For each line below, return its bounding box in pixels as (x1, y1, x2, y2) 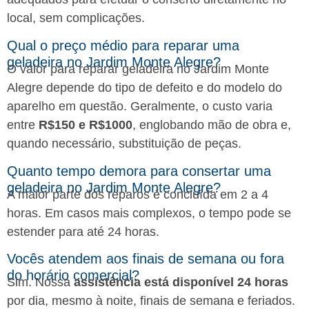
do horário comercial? (7, 268, 139, 283)
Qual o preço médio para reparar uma (7, 37, 239, 53)
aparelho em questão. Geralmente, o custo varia (7, 99, 272, 113)
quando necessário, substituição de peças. (7, 136, 241, 150)
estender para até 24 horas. (7, 224, 159, 239)
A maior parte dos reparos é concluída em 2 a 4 (7, 187, 268, 201)
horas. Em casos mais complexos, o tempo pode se (7, 206, 291, 220)
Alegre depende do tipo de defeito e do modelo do (7, 80, 282, 94)
